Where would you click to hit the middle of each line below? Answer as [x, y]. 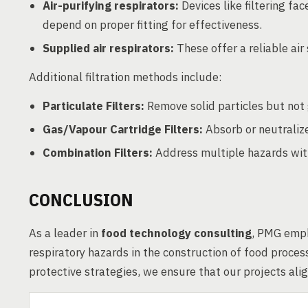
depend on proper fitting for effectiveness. [152, 25]
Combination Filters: [98, 153]
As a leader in [65, 233]
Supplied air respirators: [108, 48]
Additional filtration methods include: [125, 77]
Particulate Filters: [93, 106]
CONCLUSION [81, 199]
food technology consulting [176, 233]
